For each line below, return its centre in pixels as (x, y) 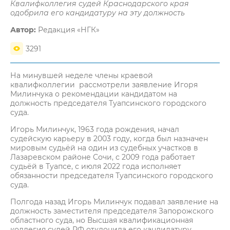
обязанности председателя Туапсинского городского (112, 176)
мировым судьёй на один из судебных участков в (104, 148)
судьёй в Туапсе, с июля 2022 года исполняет (96, 166)
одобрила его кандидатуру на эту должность (98, 13)
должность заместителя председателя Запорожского (112, 211)
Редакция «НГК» (68, 30)
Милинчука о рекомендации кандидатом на (94, 94)
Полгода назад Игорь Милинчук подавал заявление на (114, 202)
